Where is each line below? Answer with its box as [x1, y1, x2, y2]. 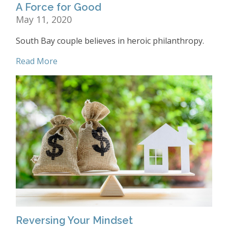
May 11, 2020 [16, 13, 72, 26]
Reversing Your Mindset [16, 214, 133, 226]
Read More [16, 55, 58, 67]
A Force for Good [16, 1, 101, 14]
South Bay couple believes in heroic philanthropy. [16, 35, 204, 47]
